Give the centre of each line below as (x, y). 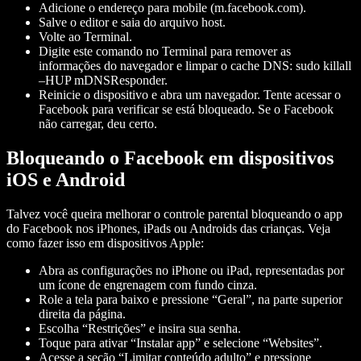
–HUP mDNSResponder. (103, 80)
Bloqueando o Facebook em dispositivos (170, 158)
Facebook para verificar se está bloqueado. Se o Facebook (186, 109)
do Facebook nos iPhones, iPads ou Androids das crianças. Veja (168, 228)
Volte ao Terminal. (85, 36)
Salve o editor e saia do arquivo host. (132, 22)
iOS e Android (66, 179)
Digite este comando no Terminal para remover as (165, 51)
